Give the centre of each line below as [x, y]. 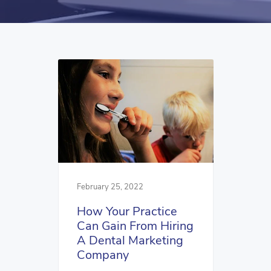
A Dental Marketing [130, 241]
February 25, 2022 [110, 187]
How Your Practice [127, 212]
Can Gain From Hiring [135, 226]
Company [103, 255]
